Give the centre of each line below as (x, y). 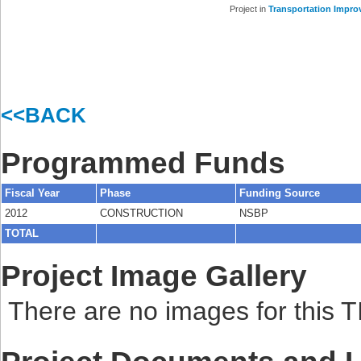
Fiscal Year (32, 193)
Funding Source (280, 193)
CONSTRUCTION (141, 214)
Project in (249, 9)
